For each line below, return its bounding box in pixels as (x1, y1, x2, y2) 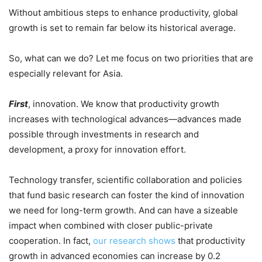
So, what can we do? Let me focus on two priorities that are (9, 52, 253, 64)
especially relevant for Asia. (9, 67, 123, 79)
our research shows (93, 235, 175, 246)
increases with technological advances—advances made (9, 113, 242, 125)
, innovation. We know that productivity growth (28, 98, 219, 109)
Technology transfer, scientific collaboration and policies (9, 174, 242, 185)
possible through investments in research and (9, 128, 199, 140)
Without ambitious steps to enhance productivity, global (9, 6, 238, 18)
